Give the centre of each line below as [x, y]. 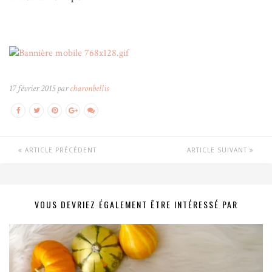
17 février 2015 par [39, 89]
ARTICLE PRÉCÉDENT [59, 150]
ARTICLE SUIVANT [218, 150]
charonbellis [89, 89]
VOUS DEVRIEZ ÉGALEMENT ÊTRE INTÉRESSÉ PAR [136, 205]
